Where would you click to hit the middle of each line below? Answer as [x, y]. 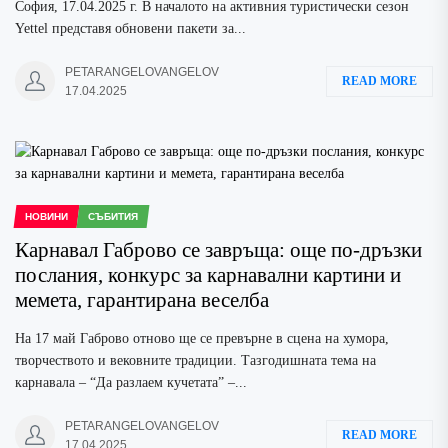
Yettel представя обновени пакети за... [130, 28]
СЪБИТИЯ [112, 216]
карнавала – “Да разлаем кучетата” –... [131, 382]
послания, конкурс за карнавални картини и [208, 275]
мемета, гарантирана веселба [142, 300]
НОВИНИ [46, 216]
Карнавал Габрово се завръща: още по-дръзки [218, 250]
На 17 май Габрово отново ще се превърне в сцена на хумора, [202, 338]
